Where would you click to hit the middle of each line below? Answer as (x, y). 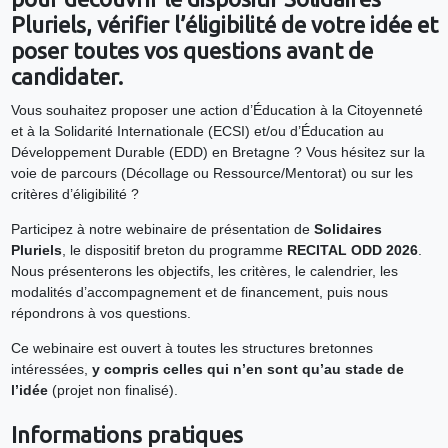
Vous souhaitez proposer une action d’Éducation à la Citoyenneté (216, 110)
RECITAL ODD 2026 (352, 250)
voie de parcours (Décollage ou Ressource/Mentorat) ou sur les (211, 173)
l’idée (29, 390)
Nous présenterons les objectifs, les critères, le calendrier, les (204, 271)
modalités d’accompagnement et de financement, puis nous (199, 292)
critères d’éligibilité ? (74, 194)
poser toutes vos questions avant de (191, 50)
